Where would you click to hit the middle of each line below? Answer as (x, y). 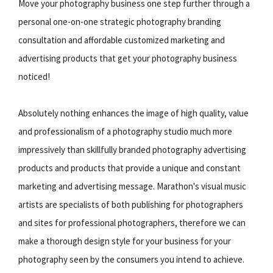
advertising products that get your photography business (128, 58)
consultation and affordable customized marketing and (122, 40)
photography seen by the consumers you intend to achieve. (131, 259)
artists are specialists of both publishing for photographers (131, 204)
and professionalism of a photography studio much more (125, 131)
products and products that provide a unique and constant (129, 168)
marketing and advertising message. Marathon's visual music (132, 186)
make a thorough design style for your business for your (125, 241)
